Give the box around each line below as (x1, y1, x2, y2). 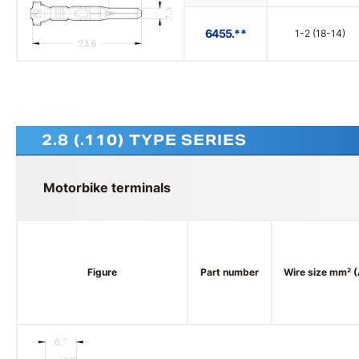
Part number (200, 266, 259, 278)
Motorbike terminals (43, 179, 171, 196)
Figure (87, 266, 117, 278)
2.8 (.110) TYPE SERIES (42, 131, 247, 149)
